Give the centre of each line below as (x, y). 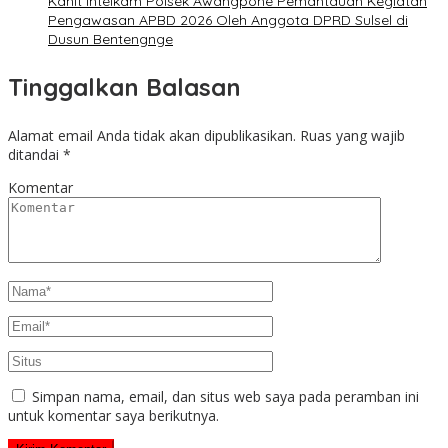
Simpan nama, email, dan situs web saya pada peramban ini (225, 397)
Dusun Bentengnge (110, 39)
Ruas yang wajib (352, 136)
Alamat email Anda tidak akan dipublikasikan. (152, 136)
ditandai (35, 155)
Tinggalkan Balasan (124, 87)
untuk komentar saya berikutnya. (113, 416)
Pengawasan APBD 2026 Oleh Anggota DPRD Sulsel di (228, 20)
